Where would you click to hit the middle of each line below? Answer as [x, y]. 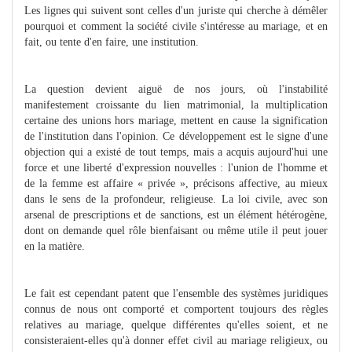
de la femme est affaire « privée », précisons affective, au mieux [176, 183]
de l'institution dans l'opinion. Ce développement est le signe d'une [176, 136]
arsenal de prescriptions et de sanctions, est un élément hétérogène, [176, 214]
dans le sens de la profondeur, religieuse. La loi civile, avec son [176, 199]
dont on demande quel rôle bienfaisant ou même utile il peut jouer [176, 230]
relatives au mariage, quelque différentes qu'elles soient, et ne [176, 324]
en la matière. [55, 246]
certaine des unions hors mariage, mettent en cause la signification [176, 120]
